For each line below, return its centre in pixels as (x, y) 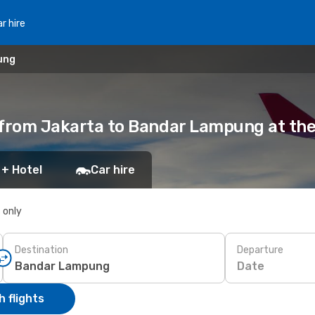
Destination (41, 250)
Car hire (113, 170)
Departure (260, 250)
